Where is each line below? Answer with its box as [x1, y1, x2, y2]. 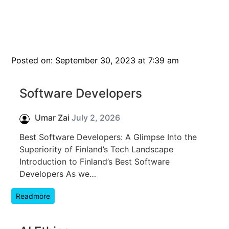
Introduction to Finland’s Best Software [19, 156, 170, 167]
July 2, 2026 [70, 112, 120, 123]
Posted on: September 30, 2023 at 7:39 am [11, 55, 179, 66]
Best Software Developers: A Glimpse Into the [19, 131, 197, 142]
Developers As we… [19, 168, 96, 179]
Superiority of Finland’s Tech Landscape [19, 144, 173, 154]
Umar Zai [35, 112, 70, 123]
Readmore [16, 191, 50, 200]
